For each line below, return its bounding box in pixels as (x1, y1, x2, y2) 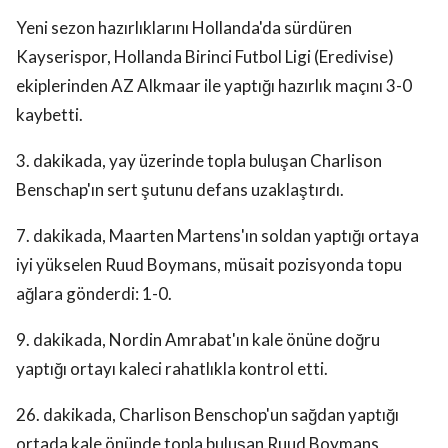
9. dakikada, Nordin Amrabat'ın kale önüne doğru (16, 329, 380, 351)
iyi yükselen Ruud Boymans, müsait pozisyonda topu (16, 254, 402, 276)
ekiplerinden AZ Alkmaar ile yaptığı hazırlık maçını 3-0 (16, 75, 412, 97)
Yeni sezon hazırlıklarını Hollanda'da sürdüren (16, 17, 352, 39)
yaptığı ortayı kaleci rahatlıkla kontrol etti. (16, 358, 328, 380)
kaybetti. (16, 104, 83, 126)
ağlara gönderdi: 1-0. (16, 283, 172, 305)
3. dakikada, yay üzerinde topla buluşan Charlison (16, 150, 382, 172)
